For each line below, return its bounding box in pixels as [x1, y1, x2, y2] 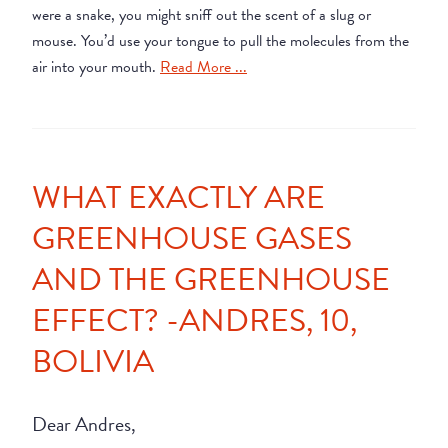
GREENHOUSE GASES [32, 214, 352, 262]
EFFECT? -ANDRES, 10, [32, 296, 357, 344]
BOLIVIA [32, 337, 161, 385]
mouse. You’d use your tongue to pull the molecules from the [32, 28, 409, 53]
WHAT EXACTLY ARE [32, 173, 325, 221]
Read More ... [160, 54, 247, 79]
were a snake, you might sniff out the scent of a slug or [32, 2, 371, 27]
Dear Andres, [32, 408, 136, 439]
